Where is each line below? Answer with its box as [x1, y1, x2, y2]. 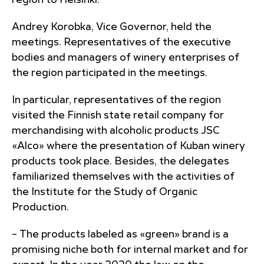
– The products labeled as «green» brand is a [12, 229, 229, 240]
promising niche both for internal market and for [12, 245, 248, 255]
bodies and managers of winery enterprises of [12, 52, 239, 63]
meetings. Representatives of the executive [12, 37, 231, 48]
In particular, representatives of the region [12, 95, 221, 105]
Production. [12, 202, 69, 213]
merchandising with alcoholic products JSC [12, 126, 220, 136]
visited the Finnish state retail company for [12, 110, 224, 121]
